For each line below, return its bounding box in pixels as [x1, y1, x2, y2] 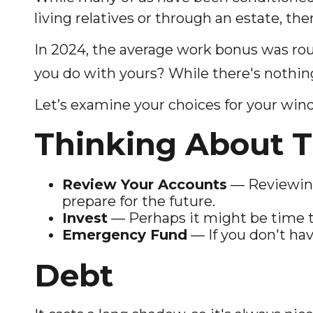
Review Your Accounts [61, 175, 227, 193]
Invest [61, 209, 108, 226]
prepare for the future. [61, 192, 215, 210]
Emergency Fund [61, 226, 187, 243]
